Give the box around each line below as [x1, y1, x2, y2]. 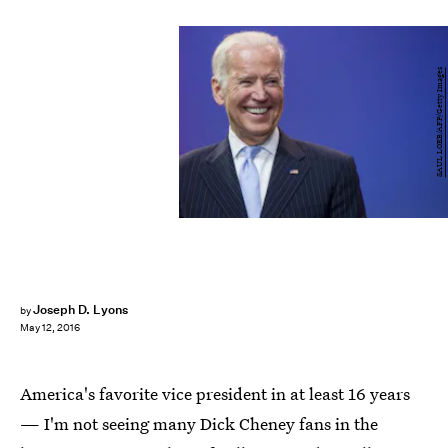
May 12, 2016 [20, 321, 80, 335]
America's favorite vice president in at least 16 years [20, 382, 410, 405]
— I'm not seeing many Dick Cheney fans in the [20, 412, 378, 435]
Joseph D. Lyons [32, 301, 129, 318]
